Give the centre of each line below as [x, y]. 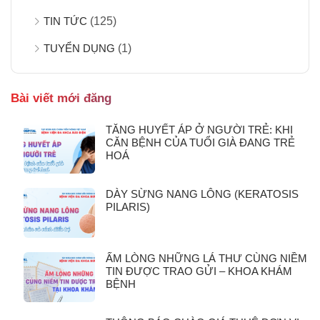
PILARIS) [128, 206]
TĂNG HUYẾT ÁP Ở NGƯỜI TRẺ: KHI [199, 129]
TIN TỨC [65, 21]
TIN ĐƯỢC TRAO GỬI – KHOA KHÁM [199, 271]
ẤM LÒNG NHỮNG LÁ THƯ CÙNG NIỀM [206, 258]
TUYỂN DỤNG [79, 48]
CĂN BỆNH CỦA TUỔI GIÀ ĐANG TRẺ [200, 142]
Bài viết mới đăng [61, 98]
